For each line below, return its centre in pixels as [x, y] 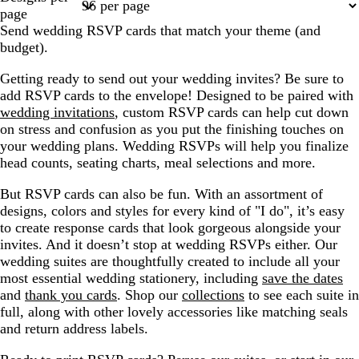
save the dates [303, 278]
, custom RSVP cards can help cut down [232, 112]
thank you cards [71, 294]
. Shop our [149, 294]
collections [213, 294]
